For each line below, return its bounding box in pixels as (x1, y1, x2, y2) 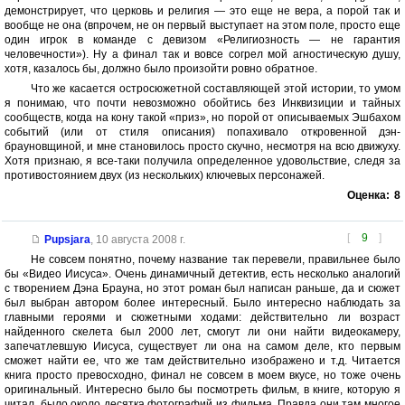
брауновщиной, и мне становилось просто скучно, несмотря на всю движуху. (5, 140, 400, 154)
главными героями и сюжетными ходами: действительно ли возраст (5, 311, 400, 325)
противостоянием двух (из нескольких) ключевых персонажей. (5, 169, 325, 183)
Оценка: (347, 189, 390, 202)
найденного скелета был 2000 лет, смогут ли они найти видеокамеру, (5, 325, 400, 339)
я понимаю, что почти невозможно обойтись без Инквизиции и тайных (5, 97, 400, 110)
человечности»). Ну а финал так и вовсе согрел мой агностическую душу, (5, 48, 400, 61)
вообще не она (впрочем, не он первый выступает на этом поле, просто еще (5, 19, 400, 33)
